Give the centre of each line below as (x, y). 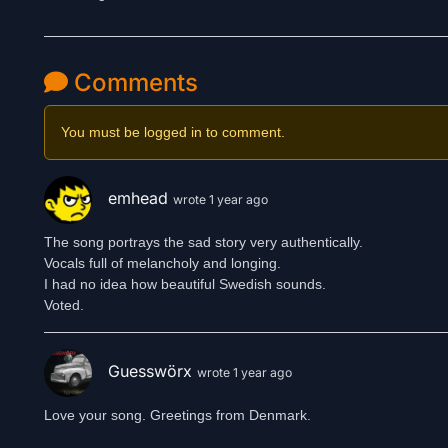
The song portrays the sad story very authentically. (203, 242)
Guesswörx (152, 371)
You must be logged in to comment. (173, 132)
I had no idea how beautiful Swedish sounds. (185, 284)
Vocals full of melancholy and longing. (162, 263)
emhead (140, 198)
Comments (133, 82)
